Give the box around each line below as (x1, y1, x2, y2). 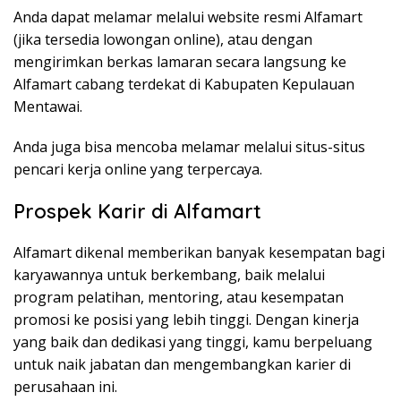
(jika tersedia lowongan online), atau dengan (13, 30, 312, 50)
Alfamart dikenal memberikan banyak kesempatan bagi (13, 243, 385, 263)
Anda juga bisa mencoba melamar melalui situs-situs (13, 137, 365, 158)
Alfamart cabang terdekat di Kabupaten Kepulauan (13, 74, 354, 95)
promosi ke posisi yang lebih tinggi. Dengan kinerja (13, 310, 359, 330)
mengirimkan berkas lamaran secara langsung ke (13, 52, 346, 73)
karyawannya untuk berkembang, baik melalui (13, 265, 325, 286)
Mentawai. (13, 97, 82, 117)
